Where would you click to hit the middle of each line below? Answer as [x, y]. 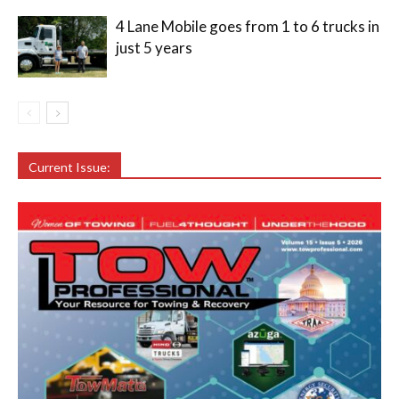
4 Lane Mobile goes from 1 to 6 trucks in [248, 26]
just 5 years [154, 48]
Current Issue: [69, 167]
